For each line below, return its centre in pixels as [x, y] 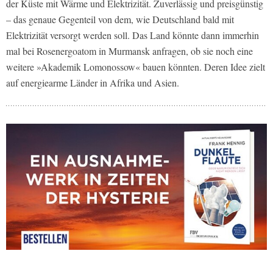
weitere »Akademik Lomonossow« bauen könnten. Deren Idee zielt [136, 66]
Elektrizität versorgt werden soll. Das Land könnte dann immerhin [133, 35]
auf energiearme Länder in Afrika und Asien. [93, 82]
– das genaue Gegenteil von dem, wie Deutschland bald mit [120, 19]
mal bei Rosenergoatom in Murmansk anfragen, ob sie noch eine [129, 51]
